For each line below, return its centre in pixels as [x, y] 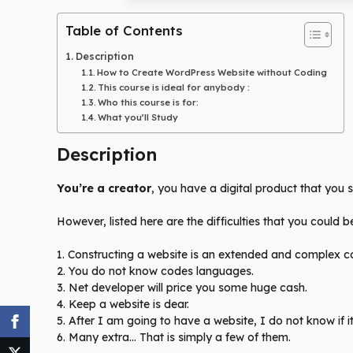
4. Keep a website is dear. [123, 305]
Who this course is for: [149, 103]
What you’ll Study [138, 118]
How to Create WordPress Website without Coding [212, 73]
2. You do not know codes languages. [155, 271]
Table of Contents [124, 31]
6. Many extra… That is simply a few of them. [174, 338]
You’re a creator [104, 189]
